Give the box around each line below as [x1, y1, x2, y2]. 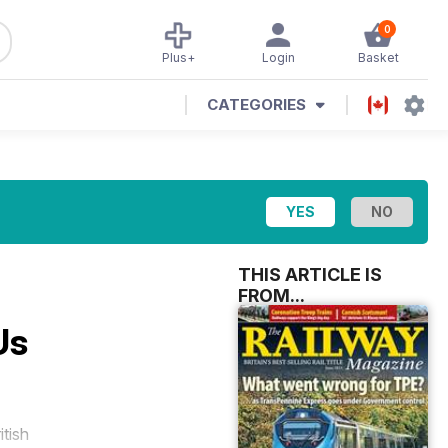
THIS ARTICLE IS [238, 264, 382, 285]
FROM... [238, 285, 305, 306]
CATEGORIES [207, 95, 306, 114]
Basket [357, 50, 399, 65]
